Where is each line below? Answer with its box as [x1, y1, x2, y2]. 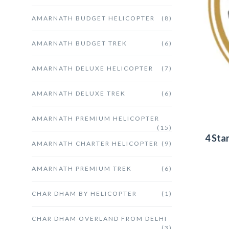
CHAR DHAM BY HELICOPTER [32, 189, 137, 197]
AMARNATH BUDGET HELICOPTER [32, 14, 155, 22]
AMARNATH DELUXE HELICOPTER [32, 64, 153, 72]
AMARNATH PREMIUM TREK [32, 164, 132, 172]
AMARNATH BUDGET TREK [32, 39, 127, 47]
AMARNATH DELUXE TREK [32, 89, 126, 97]
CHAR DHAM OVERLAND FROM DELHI [32, 214, 167, 222]
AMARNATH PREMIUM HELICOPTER [32, 114, 159, 122]
